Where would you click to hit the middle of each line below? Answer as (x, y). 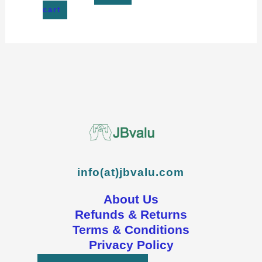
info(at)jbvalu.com (131, 173)
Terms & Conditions (131, 230)
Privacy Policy (131, 245)
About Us (131, 199)
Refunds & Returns (131, 215)
